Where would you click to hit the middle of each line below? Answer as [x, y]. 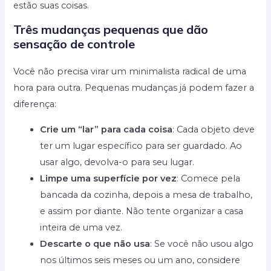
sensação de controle [74, 44]
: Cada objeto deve [214, 129]
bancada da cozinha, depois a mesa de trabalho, [146, 194]
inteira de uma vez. [81, 227]
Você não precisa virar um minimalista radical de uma [130, 72]
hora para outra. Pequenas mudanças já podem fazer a [134, 88]
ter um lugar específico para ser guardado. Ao [141, 145]
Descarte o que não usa [95, 243]
